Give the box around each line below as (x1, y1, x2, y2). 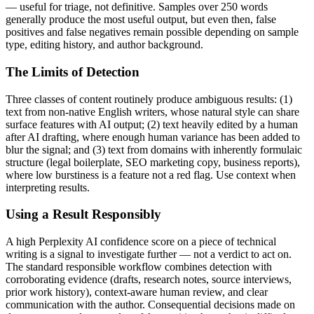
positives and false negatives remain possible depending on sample (6, 26, 299, 39)
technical (237, 235, 276, 247)
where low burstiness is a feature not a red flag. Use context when (6, 168, 296, 181)
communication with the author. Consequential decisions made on (6, 299, 295, 310)
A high (6, 235, 39, 247)
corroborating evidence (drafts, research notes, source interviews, (6, 273, 292, 285)
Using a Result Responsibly (6, 207, 161, 222)
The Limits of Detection (6, 64, 139, 79)
